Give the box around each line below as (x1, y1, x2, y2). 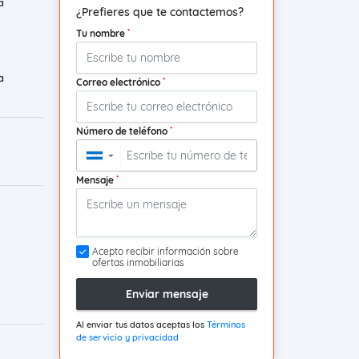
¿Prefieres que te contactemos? (76, 5, 244, 20)
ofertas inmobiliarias (92, 256, 184, 269)
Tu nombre (76, 27, 127, 40)
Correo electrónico (76, 76, 163, 89)
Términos (207, 319, 245, 331)
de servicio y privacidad (76, 332, 179, 344)
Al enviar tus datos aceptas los (76, 319, 207, 331)
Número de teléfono (76, 125, 170, 138)
